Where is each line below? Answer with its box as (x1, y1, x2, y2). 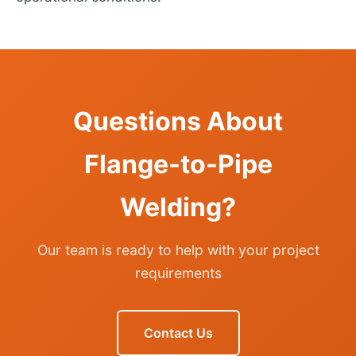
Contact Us (143, 324, 213, 341)
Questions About (73, 106, 283, 137)
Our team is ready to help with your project (37, 242, 319, 258)
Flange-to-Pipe (83, 149, 273, 180)
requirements (134, 265, 222, 281)
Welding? (120, 192, 236, 222)
